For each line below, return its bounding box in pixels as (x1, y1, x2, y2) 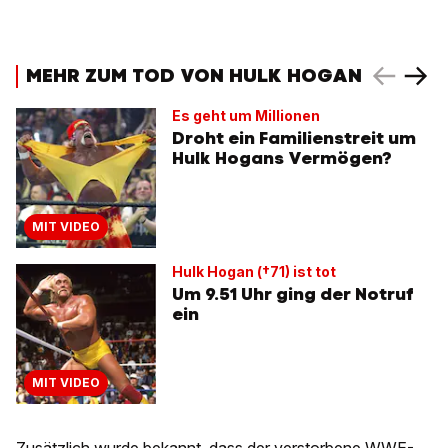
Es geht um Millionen (172, 107, 320, 125)
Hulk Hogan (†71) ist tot (172, 263, 336, 281)
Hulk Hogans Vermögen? (172, 147, 392, 170)
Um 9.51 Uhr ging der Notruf (172, 283, 414, 306)
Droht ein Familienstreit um (172, 127, 416, 150)
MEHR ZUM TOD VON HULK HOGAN (26, 62, 362, 88)
